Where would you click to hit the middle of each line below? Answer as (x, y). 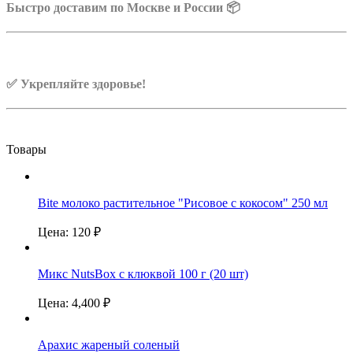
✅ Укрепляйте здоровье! (76, 84)
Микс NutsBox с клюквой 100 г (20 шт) (143, 274)
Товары (26, 150)
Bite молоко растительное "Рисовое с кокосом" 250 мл (183, 203)
